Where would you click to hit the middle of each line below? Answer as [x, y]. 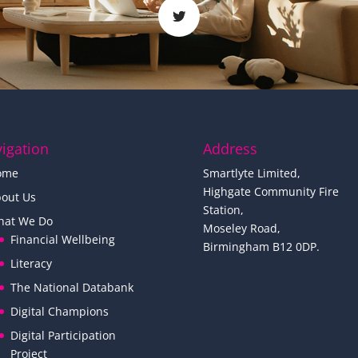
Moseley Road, [241, 228]
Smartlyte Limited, [251, 173]
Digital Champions [59, 311]
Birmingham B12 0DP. [261, 246]
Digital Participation [63, 335]
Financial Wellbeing [62, 239]
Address [230, 148]
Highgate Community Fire [270, 191]
